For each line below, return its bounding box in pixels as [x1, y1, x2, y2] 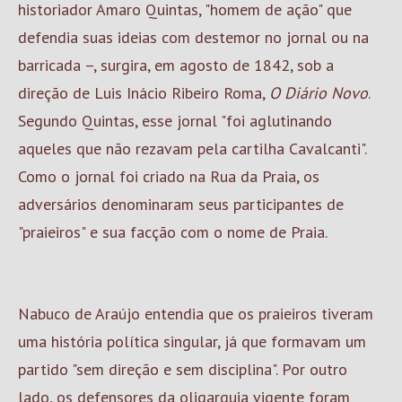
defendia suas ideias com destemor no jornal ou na [18, 27, 369, 48]
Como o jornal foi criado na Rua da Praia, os [18, 166, 319, 187]
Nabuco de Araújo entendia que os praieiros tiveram [18, 303, 373, 324]
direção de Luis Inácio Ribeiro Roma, [18, 83, 269, 103]
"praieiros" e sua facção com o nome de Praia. [18, 222, 328, 242]
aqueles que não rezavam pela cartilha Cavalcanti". [18, 138, 366, 159]
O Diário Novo [269, 83, 368, 103]
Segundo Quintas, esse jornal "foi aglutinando [18, 110, 332, 131]
